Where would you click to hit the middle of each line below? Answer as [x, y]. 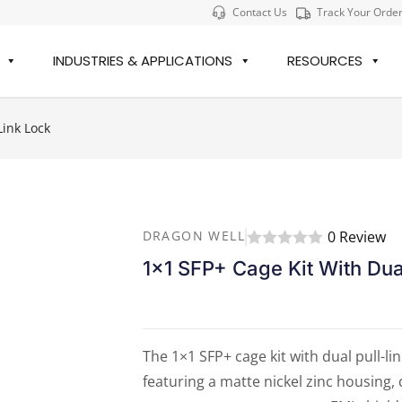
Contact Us [260, 12]
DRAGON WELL [193, 236]
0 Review [356, 236]
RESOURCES [325, 61]
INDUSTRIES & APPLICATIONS [143, 61]
